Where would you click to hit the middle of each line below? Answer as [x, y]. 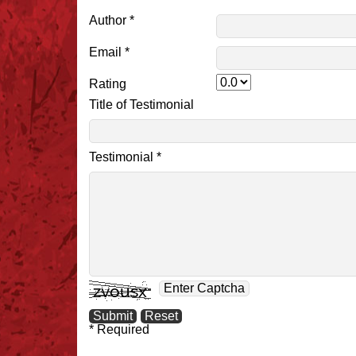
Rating [108, 84]
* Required [119, 330]
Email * [109, 52]
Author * [112, 21]
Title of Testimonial [141, 105]
